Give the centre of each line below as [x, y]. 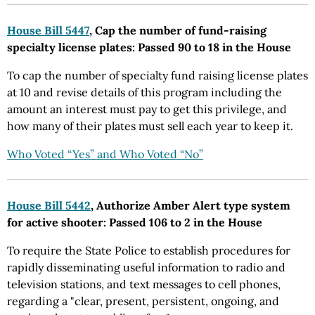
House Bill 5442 [49, 205]
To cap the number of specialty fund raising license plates [157, 75]
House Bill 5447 [48, 30]
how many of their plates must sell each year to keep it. [150, 126]
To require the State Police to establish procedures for [149, 250]
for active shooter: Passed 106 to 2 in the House [135, 222]
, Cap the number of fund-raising [178, 30]
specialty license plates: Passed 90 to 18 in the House [149, 47]
